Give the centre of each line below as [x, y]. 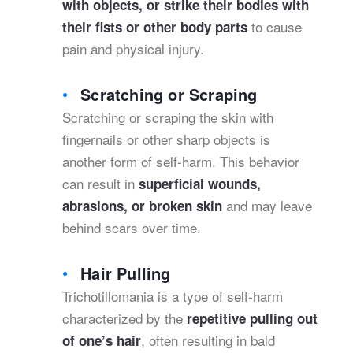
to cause [275, 26]
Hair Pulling [126, 273]
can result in [100, 183]
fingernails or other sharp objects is [166, 139]
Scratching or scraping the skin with [168, 117]
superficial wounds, [200, 184]
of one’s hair [102, 340]
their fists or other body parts [155, 27]
